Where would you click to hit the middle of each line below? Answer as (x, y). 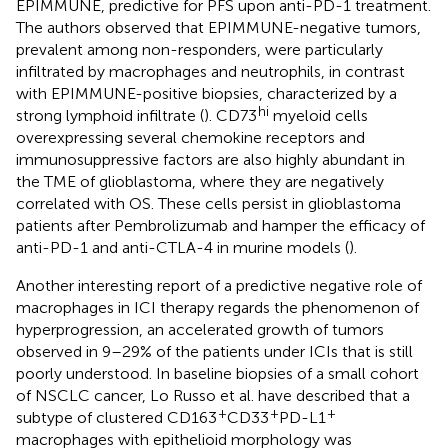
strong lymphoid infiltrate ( (110, 115)
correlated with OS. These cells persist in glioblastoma (208, 203)
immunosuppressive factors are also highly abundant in (210, 159)
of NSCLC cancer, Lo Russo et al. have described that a (213, 395)
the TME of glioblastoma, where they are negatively (200, 181)
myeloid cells (318, 115)
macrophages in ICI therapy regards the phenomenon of (217, 307)
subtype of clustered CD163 (116, 417)
